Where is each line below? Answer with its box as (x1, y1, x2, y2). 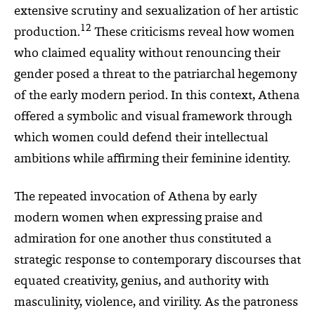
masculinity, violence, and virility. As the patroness (14, 296, 298, 309)
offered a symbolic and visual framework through (14, 110, 292, 124)
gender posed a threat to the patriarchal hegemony (14, 68, 297, 82)
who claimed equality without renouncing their (14, 47, 281, 60)
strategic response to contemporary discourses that (14, 254, 301, 267)
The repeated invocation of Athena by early (14, 191, 257, 204)
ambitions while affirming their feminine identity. (14, 153, 290, 166)
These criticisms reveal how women (91, 26, 295, 39)
